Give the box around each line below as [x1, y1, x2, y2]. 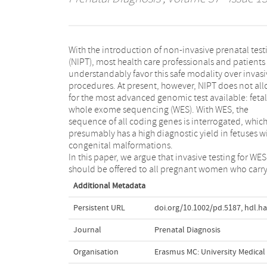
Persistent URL [73, 203, 125, 213]
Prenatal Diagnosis [154, 225, 221, 235]
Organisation [73, 247, 119, 257]
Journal [73, 225, 101, 235]
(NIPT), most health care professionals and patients [68, 56, 265, 67]
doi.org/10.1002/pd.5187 [154, 203, 241, 213]
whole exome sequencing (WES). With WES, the [68, 104, 249, 115]
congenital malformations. [68, 139, 173, 151]
